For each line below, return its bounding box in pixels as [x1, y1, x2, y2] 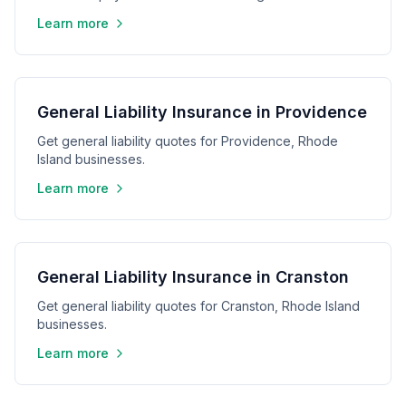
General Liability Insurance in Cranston [37, 267, 349, 286]
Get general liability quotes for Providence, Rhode [37, 133, 338, 149]
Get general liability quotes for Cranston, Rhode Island [37, 298, 360, 314]
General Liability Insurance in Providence [37, 102, 367, 121]
